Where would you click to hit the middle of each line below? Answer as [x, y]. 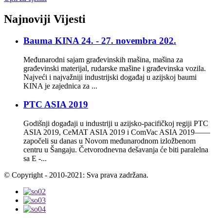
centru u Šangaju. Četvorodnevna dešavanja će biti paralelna [116, 150]
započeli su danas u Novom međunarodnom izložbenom [109, 141]
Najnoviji [27, 19]
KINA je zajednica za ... [60, 86]
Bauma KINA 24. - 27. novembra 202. [100, 41]
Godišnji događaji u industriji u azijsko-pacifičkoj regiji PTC [116, 124]
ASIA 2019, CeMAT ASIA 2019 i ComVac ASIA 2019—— [117, 132]
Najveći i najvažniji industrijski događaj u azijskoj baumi [110, 77]
